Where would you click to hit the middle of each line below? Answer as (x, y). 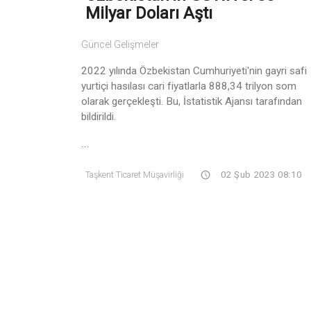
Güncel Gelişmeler (120, 44)
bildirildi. (99, 116)
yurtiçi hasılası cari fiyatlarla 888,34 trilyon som (189, 86)
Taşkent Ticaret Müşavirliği (135, 174)
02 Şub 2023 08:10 (260, 174)
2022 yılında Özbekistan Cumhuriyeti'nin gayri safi (194, 70)
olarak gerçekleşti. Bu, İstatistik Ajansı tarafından (192, 101)
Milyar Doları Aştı (149, 13)
